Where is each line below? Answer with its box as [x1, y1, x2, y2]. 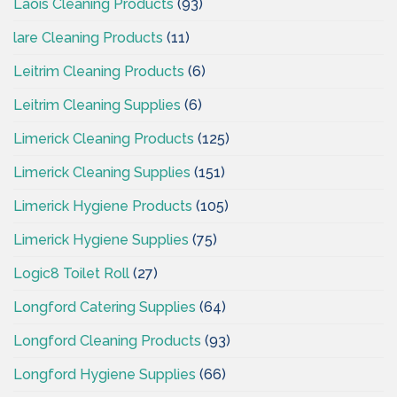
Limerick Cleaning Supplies [13, 163, 191, 181]
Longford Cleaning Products [13, 331, 201, 349]
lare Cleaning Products [13, 28, 163, 46]
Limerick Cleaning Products [13, 129, 194, 147]
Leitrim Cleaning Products [13, 62, 184, 80]
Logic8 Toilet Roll [13, 264, 129, 282]
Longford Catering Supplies [13, 298, 196, 315]
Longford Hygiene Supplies [13, 365, 196, 383]
